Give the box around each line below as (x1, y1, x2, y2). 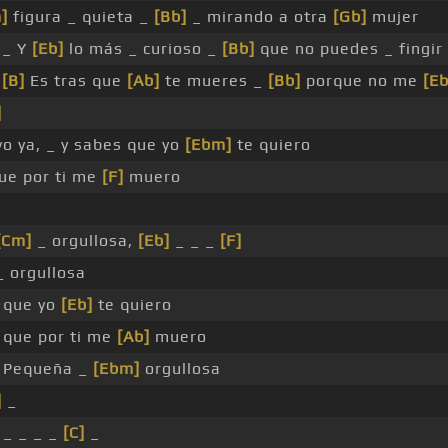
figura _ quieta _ (7, 7, 154, 27)
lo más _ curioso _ (63, 39, 222, 59)
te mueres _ (159, 71, 268, 91)
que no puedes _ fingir (254, 39, 443, 59)
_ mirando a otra (186, 7, 333, 27)
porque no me (300, 71, 423, 91)
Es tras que (24, 71, 127, 91)
